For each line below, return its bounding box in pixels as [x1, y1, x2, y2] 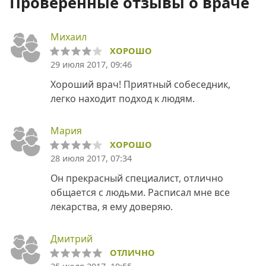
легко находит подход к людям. [50, 92, 195, 105]
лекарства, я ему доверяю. [50, 200, 173, 213]
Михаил [50, 30, 87, 43]
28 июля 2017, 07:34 [50, 153, 132, 164]
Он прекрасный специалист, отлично [50, 172, 223, 185]
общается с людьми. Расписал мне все [50, 186, 230, 199]
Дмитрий [50, 232, 93, 245]
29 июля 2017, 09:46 [50, 59, 132, 70]
